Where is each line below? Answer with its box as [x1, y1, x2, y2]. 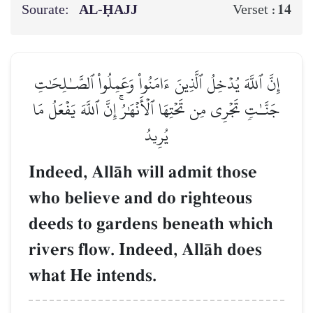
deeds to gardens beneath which [29, 212, 273, 235]
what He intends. [29, 264, 156, 286]
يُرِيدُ [145, 119, 168, 151]
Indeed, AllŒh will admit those [29, 161, 257, 183]
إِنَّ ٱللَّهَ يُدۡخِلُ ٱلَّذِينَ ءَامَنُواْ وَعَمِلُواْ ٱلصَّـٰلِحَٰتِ [34, 67, 279, 99]
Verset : [233, 1, 277, 17]
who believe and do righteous [29, 187, 252, 209]
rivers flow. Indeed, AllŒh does [29, 238, 262, 261]
